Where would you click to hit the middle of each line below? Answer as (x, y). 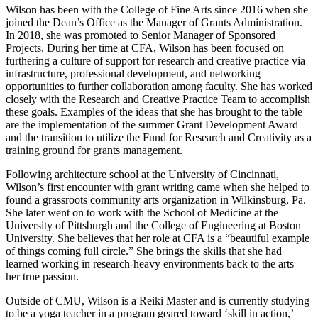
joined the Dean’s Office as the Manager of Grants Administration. (154, 22)
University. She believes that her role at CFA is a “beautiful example (158, 238)
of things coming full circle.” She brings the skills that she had (144, 251)
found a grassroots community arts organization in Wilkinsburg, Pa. (156, 199)
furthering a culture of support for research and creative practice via (155, 60)
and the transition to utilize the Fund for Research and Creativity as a (159, 137)
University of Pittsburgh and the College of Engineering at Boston (153, 225)
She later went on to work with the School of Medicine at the (142, 212)
